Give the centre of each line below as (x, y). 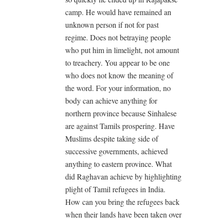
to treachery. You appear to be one (118, 62)
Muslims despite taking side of (112, 138)
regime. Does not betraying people (118, 37)
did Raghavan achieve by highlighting (123, 176)
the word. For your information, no (118, 88)
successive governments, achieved (117, 151)
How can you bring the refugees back (122, 201)
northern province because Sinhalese (121, 113)
